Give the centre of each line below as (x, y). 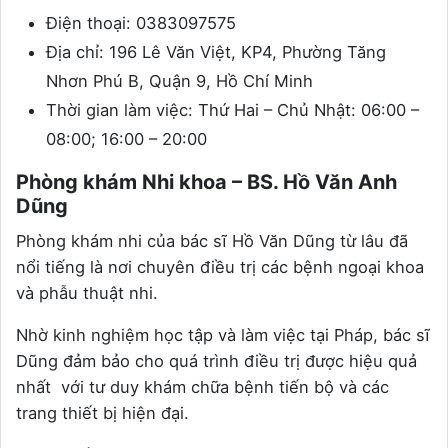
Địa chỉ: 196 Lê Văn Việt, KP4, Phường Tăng (216, 51)
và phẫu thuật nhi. (87, 292)
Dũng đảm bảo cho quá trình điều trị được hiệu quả (216, 360)
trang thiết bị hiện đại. (102, 412)
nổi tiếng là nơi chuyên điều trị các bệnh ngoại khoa (220, 266)
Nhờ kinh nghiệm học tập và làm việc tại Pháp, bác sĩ (223, 334)
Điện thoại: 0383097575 (141, 22)
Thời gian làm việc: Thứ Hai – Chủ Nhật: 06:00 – (232, 109)
